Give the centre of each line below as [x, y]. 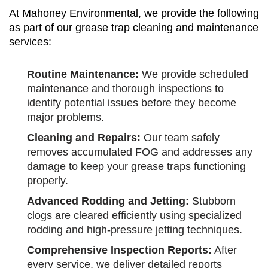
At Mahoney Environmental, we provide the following [134, 13]
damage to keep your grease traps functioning [136, 167]
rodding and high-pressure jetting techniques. [135, 230]
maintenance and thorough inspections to [125, 89]
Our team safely [180, 138]
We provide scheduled [194, 74]
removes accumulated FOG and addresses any [140, 152]
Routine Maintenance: [83, 74]
